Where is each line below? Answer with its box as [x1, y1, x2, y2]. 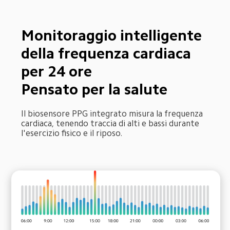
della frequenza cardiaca [21, 45, 195, 61]
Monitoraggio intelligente [21, 27, 206, 43]
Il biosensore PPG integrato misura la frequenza [21, 109, 205, 119]
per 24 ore [21, 63, 92, 79]
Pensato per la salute [21, 81, 168, 97]
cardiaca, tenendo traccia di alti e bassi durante [21, 119, 202, 128]
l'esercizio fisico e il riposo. [21, 129, 123, 138]
